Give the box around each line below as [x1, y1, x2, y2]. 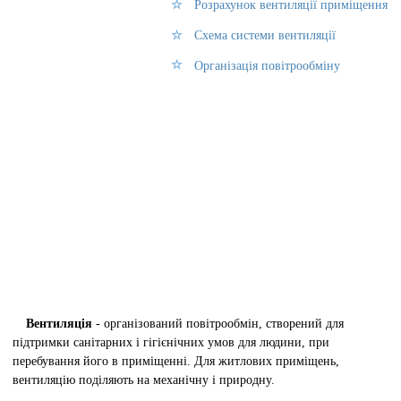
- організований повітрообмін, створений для [91, 315, 344, 330]
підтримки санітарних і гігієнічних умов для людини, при [13, 334, 330, 349]
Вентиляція [25, 315, 92, 330]
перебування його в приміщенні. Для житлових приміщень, [13, 353, 340, 368]
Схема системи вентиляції [193, 27, 336, 42]
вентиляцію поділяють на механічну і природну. [13, 371, 276, 387]
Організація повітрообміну [193, 57, 340, 73]
